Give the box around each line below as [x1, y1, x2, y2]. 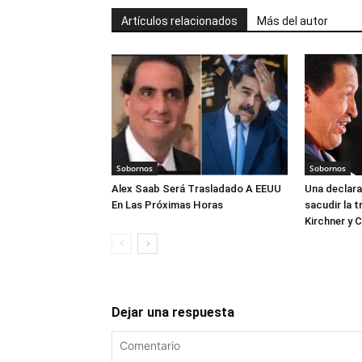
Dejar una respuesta [112, 305, 234, 320]
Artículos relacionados [121, 15, 238, 27]
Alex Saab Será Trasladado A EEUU [112, 183, 281, 195]
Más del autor [257, 15, 328, 27]
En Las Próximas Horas [112, 199, 223, 211]
